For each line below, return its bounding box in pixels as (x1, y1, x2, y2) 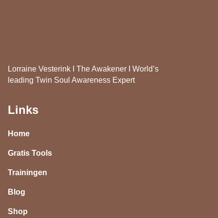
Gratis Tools (8, 148, 52, 157)
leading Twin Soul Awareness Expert (8, 75, 135, 84)
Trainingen (8, 168, 47, 177)
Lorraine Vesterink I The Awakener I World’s (8, 64, 159, 73)
